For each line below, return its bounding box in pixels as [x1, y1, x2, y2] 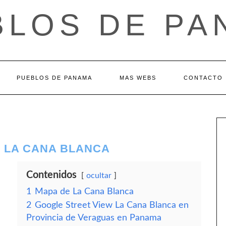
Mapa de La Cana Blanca [35, 187, 134, 196]
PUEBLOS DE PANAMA [16, 75, 92, 81]
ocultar [86, 172, 111, 180]
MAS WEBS [119, 75, 156, 81]
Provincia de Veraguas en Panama [26, 213, 161, 222]
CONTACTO [183, 75, 223, 81]
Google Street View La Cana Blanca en [35, 201, 189, 209]
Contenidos [26, 170, 77, 180]
